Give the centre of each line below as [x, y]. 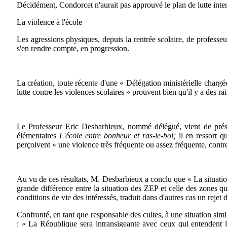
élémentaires [38, 135]
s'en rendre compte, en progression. [73, 48]
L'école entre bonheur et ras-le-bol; [117, 135]
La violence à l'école [49, 22]
